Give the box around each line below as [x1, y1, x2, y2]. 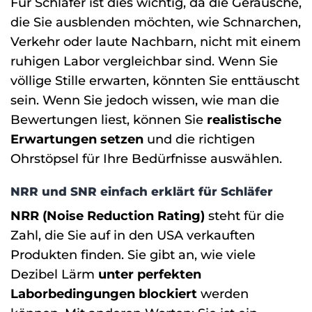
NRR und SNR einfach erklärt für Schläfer [10, 185, 273, 199]
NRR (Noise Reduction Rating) [10, 208, 205, 223]
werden [197, 286, 249, 301]
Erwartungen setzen [10, 131, 143, 146]
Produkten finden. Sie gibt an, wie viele [10, 247, 256, 262]
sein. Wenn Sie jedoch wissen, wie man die [10, 92, 279, 107]
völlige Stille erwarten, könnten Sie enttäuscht [10, 72, 299, 88]
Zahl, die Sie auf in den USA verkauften [10, 227, 255, 242]
